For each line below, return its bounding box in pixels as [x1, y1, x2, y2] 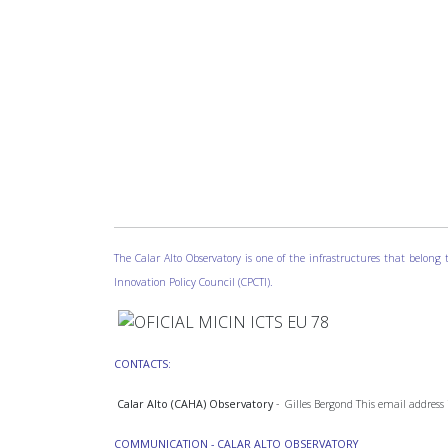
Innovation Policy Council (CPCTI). [114, 275, 273, 289]
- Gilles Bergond [276, 396, 356, 411]
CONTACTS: [114, 356, 171, 371]
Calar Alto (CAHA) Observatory [114, 396, 276, 411]
